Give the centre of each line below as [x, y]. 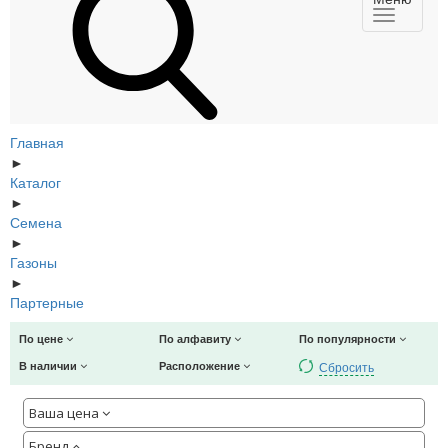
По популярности [348, 338]
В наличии [49, 366]
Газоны [33, 261]
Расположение [200, 366]
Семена [36, 221]
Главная [37, 141]
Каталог [35, 181]
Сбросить [346, 366]
